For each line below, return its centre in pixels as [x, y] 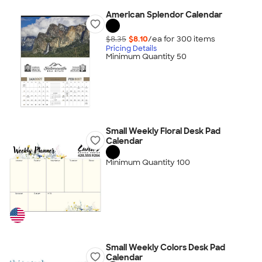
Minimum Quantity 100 [148, 163]
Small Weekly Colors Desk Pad [165, 247]
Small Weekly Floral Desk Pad [163, 131]
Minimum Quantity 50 [146, 57]
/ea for [162, 39]
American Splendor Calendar [164, 15]
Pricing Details [131, 48]
